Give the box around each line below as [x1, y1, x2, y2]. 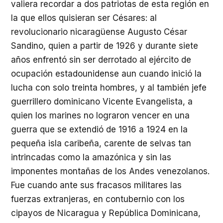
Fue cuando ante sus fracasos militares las [11, 180, 182, 190]
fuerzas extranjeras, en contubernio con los [11, 194, 185, 204]
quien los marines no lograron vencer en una [11, 110, 190, 120]
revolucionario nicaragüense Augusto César [11, 26, 187, 37]
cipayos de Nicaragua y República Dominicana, [11, 208, 201, 218]
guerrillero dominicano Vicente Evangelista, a [11, 96, 193, 107]
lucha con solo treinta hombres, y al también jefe [11, 82, 207, 93]
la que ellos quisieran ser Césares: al [11, 12, 157, 23]
